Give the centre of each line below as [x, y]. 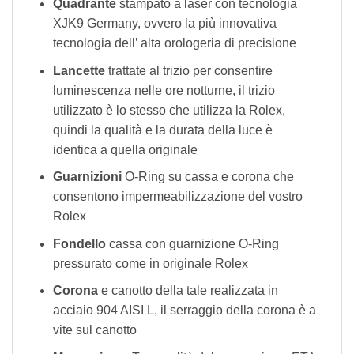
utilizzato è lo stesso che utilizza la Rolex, [169, 110]
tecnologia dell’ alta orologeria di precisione [174, 43]
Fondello [79, 243]
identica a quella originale [125, 149]
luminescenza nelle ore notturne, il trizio [164, 90]
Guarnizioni [87, 177]
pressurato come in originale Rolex [150, 263]
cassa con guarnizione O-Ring [192, 243]
